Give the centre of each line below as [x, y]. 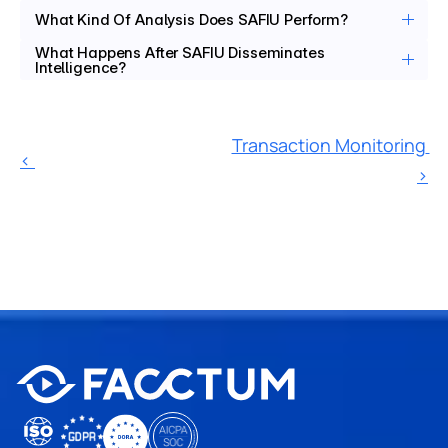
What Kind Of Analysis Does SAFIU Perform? [193, 20]
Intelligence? [81, 67]
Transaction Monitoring [328, 144]
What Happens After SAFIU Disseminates [180, 52]
